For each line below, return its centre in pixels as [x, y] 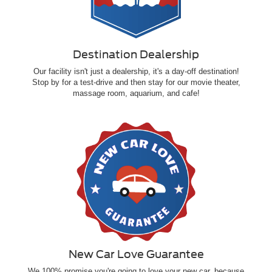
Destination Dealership [136, 54]
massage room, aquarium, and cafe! [136, 93]
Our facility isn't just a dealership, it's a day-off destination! [136, 71]
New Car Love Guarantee [136, 254]
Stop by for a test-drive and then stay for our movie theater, [136, 82]
